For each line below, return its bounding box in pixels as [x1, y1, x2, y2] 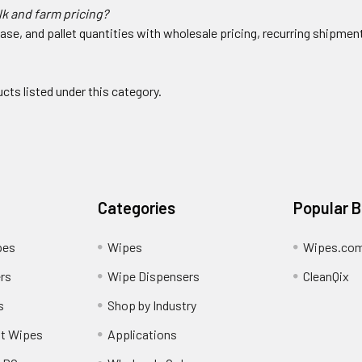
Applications [107, 326, 178, 343]
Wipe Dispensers [107, 268, 200, 284]
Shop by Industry [107, 297, 197, 314]
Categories [98, 198, 176, 218]
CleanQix [302, 268, 349, 284]
